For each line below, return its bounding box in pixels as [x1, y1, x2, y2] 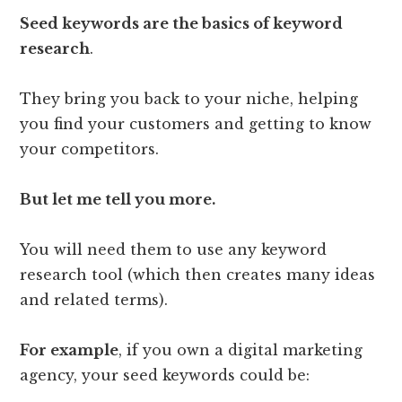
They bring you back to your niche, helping [20, 89, 359, 108]
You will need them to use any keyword [20, 240, 328, 258]
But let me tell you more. [20, 189, 216, 208]
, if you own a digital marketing [118, 340, 363, 359]
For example [20, 340, 119, 359]
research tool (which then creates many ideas [20, 265, 376, 284]
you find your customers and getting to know [20, 114, 372, 133]
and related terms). [20, 290, 169, 309]
